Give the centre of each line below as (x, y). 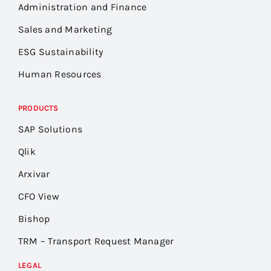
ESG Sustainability (60, 51)
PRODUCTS (38, 108)
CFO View (38, 196)
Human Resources (60, 74)
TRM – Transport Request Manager (96, 241)
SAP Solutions (50, 129)
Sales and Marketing (65, 29)
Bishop (34, 218)
